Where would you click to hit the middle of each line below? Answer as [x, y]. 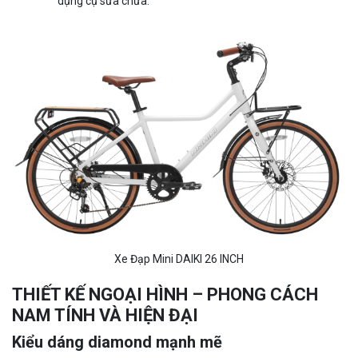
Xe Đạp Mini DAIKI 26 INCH [179, 259]
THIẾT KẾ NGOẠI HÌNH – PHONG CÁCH [165, 294]
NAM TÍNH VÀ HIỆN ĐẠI [105, 315]
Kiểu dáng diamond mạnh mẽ [117, 342]
